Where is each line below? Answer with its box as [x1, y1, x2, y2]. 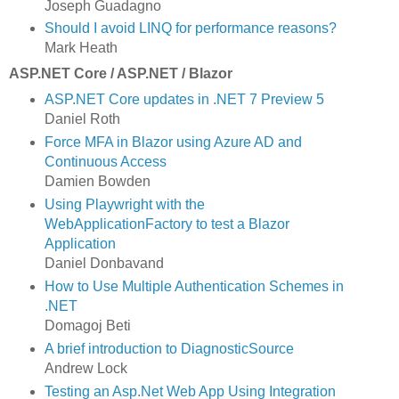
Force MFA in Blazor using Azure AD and [44, 134, 302, 151]
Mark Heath [44, 40, 118, 56]
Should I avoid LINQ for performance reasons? [44, 20, 337, 37]
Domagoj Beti [44, 318, 131, 334]
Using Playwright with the [44, 197, 205, 213]
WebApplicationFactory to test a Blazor [44, 216, 289, 232]
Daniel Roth [44, 111, 120, 127]
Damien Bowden [44, 174, 151, 190]
